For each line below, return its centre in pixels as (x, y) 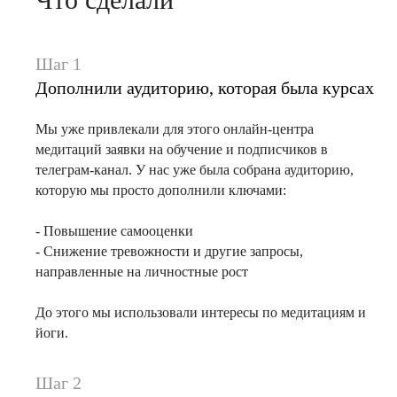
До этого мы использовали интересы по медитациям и (201, 312)
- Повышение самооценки (114, 231)
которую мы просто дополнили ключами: (161, 190)
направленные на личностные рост (142, 272)
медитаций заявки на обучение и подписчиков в (182, 149)
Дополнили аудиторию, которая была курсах (205, 88)
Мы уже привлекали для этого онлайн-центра (175, 129)
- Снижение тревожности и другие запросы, (169, 251)
